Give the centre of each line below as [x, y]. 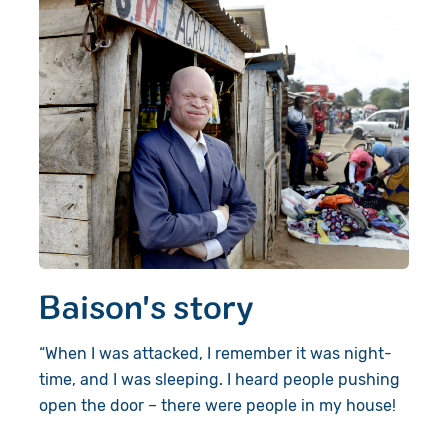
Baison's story [146, 305]
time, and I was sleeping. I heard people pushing [219, 379]
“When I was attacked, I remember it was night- [215, 353]
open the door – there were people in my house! [217, 405]
